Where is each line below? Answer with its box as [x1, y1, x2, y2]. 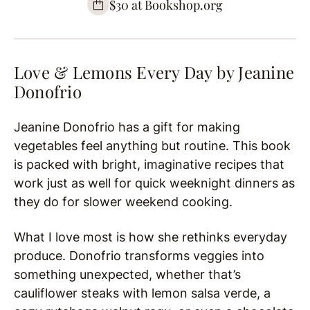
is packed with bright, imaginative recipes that [14, 157, 284, 172]
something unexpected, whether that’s [14, 267, 241, 282]
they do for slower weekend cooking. [14, 194, 232, 210]
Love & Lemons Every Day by [14, 61, 239, 84]
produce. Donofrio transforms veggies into [14, 248, 264, 264]
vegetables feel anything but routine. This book [14, 138, 291, 154]
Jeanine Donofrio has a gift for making [14, 120, 240, 135]
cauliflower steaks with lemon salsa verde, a [14, 286, 271, 301]
